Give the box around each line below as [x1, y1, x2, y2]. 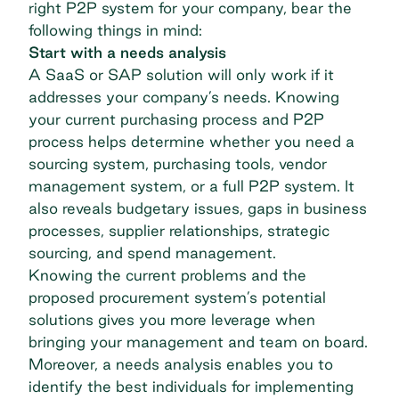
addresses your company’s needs [28, 88, 267, 106]
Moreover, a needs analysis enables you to [28, 355, 333, 373]
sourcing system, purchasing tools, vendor [28, 155, 327, 173]
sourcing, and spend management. [28, 244, 276, 262]
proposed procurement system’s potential [28, 289, 326, 306]
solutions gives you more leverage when [28, 311, 315, 329]
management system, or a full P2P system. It [28, 177, 354, 195]
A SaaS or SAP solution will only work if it [28, 66, 334, 84]
